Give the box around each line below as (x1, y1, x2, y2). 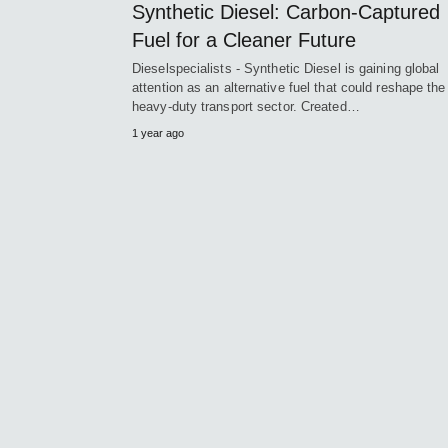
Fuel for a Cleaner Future (132, 28, 356, 51)
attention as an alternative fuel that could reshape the (132, 79, 446, 95)
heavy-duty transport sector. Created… (132, 98, 360, 114)
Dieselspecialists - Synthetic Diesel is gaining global (132, 60, 440, 76)
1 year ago (132, 126, 184, 139)
